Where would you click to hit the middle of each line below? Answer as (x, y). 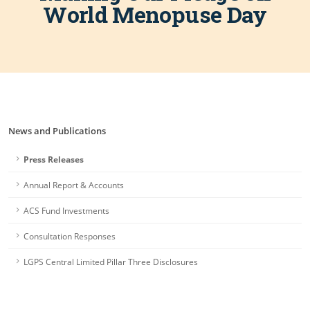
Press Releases (54, 159)
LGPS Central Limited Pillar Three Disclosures (111, 262)
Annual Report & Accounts (74, 185)
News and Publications (57, 131)
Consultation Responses (70, 236)
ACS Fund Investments (66, 210)
